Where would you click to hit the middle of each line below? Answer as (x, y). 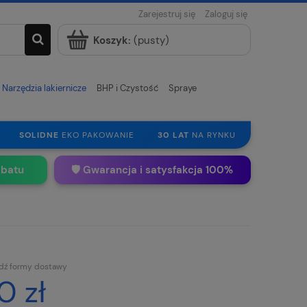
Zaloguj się (226, 14)
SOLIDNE (39, 135)
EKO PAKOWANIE (97, 135)
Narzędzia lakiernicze (44, 88)
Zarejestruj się (167, 14)
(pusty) (151, 40)
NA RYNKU (212, 135)
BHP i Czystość (127, 88)
